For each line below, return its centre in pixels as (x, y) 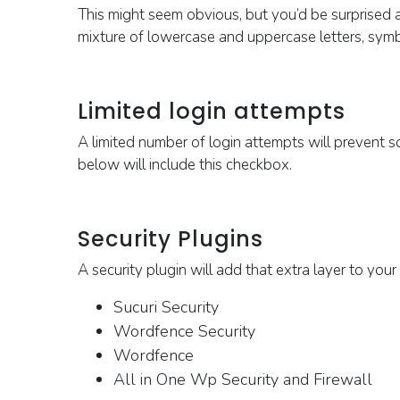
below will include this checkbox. (187, 165)
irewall (347, 379)
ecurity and (272, 379)
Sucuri (135, 307)
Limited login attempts (212, 111)
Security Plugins (171, 239)
